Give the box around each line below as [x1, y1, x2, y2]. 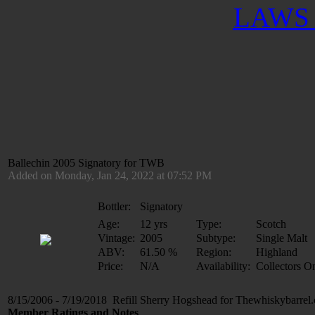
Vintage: [98, 232, 135, 244]
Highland [256, 246, 297, 258]
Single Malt [256, 232, 307, 244]
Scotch [256, 218, 286, 230]
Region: [196, 246, 231, 258]
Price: [98, 260, 123, 272]
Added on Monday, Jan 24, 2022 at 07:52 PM [8, 169, 212, 181]
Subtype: [196, 232, 236, 244]
